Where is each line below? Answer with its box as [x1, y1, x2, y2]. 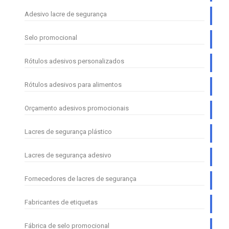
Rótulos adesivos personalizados [25, 57, 124, 65]
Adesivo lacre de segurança [25, 10, 107, 18]
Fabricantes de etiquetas [25, 198, 98, 207]
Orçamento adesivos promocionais [25, 104, 129, 112]
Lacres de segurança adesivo [25, 151, 111, 159]
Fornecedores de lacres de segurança [25, 175, 136, 183]
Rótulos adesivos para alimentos [25, 81, 122, 89]
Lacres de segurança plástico [25, 128, 112, 136]
